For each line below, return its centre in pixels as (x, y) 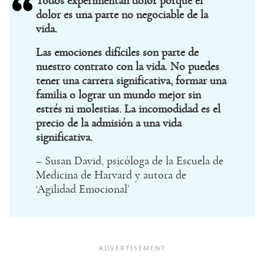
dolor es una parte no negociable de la (122, 15)
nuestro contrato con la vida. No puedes (128, 67)
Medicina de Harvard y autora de (111, 175)
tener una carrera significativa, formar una (131, 81)
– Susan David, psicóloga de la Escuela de (130, 161)
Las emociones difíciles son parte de (117, 53)
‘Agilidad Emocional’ (82, 189)
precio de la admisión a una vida (109, 123)
